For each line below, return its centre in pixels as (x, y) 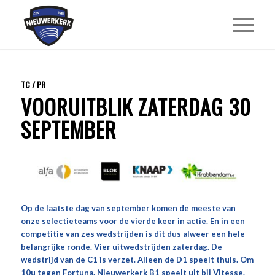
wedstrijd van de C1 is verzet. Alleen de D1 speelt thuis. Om (137, 260)
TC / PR (33, 84)
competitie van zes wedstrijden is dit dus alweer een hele (133, 234)
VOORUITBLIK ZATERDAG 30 (136, 107)
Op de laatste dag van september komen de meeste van (128, 208)
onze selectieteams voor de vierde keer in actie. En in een (133, 221)
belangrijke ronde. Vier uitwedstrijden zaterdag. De (121, 247)
